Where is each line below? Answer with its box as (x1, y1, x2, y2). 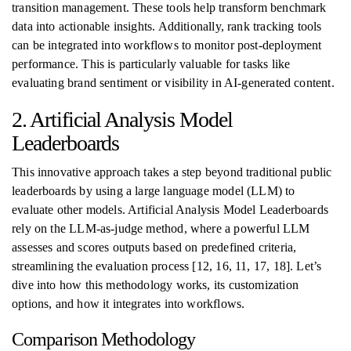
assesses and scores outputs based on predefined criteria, (12, 241, 297, 254)
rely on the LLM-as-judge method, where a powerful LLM (12, 222, 310, 235)
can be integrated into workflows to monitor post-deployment (12, 38, 322, 52)
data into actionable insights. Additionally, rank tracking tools (12, 20, 322, 33)
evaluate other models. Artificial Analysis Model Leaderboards (12, 203, 328, 216)
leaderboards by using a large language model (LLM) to (12, 184, 295, 197)
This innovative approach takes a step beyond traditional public (12, 165, 332, 179)
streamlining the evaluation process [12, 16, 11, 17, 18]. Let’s (12, 259, 322, 273)
